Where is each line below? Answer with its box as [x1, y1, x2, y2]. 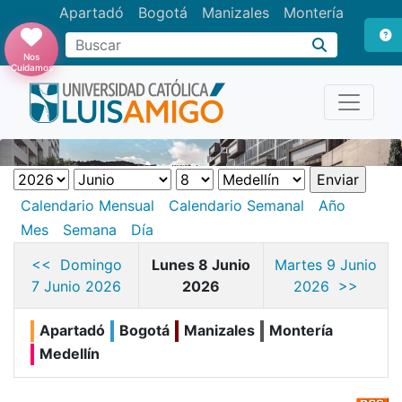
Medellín [39, 344, 100, 363]
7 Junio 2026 [31, 276, 121, 295]
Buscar [64, 45, 110, 64]
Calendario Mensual [21, 196, 154, 214]
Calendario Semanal [169, 196, 304, 214]
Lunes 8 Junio [152, 255, 250, 274]
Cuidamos [10, 62, 53, 73]
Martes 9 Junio [275, 255, 377, 274]
